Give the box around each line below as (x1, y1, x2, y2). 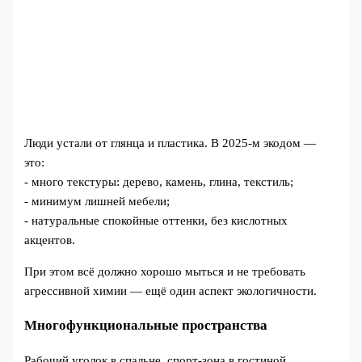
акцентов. (24, 234, 76, 247)
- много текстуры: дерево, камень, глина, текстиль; (24, 175, 294, 189)
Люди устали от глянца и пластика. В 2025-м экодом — (24, 137, 317, 150)
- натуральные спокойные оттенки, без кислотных (24, 214, 288, 228)
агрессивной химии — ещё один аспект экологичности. (24, 284, 318, 297)
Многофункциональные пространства (24, 318, 268, 334)
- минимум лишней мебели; (24, 195, 170, 208)
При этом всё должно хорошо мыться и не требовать (24, 264, 306, 278)
